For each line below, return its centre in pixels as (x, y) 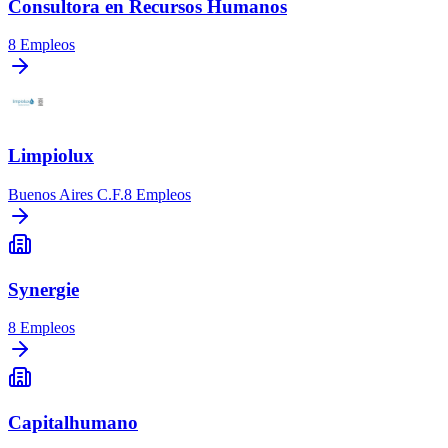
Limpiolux (51, 156)
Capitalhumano (73, 422)
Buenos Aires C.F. (66, 194)
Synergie (43, 289)
